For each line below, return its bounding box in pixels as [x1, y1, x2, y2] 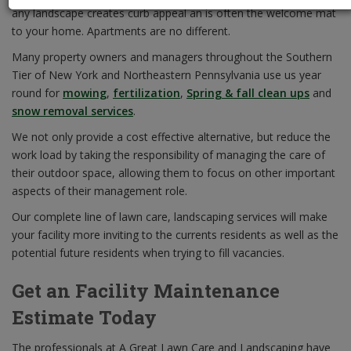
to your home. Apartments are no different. [12, 24, 230, 39]
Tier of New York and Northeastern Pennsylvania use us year [12, 67, 321, 83]
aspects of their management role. [12, 183, 187, 199]
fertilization [113, 85, 180, 101]
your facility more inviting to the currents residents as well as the [12, 227, 338, 243]
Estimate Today [12, 305, 157, 331]
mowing [63, 85, 107, 101]
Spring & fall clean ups [186, 85, 309, 101]
